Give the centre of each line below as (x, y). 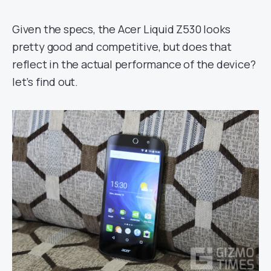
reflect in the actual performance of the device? (134, 64)
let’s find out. (45, 81)
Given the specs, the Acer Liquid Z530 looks (121, 29)
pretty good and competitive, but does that (122, 46)
